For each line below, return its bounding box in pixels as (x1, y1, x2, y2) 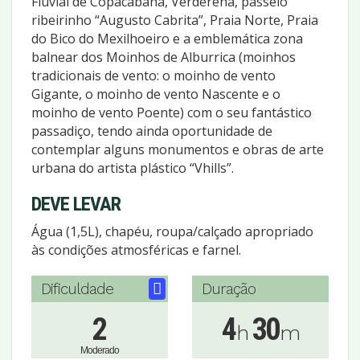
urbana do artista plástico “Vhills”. (31, 158, 234, 177)
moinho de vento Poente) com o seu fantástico (31, 103, 312, 121)
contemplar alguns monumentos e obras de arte (31, 140, 324, 158)
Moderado (80, 344, 119, 356)
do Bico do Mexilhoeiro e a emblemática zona (31, 29, 303, 47)
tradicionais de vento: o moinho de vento (31, 66, 276, 84)
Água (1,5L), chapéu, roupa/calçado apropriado (31, 222, 313, 240)
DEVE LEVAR (31, 192, 121, 215)
